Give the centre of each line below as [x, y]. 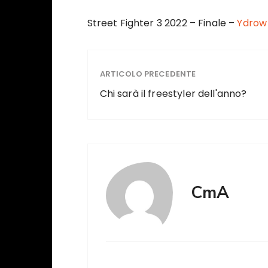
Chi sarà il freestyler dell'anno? [173, 94]
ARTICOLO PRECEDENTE [148, 74]
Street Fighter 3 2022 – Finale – [162, 23]
